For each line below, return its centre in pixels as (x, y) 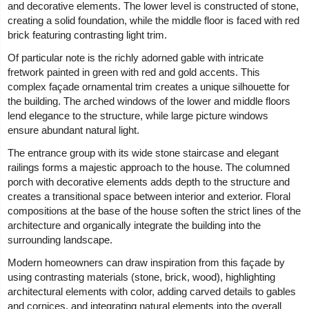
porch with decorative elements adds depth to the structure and (149, 182)
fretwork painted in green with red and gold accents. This (134, 72)
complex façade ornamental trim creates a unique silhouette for (149, 87)
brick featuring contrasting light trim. (88, 35)
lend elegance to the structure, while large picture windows (138, 116)
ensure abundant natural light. (74, 130)
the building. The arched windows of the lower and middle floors (149, 101)
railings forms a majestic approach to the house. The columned (149, 168)
